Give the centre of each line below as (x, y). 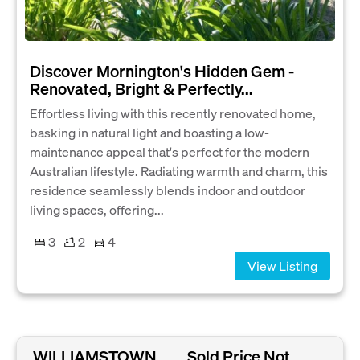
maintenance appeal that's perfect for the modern (170, 152)
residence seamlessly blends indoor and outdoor (168, 190)
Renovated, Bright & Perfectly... (141, 89)
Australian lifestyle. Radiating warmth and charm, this (179, 171)
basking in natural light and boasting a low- (149, 133)
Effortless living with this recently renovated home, (173, 113)
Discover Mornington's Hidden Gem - (162, 71)
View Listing (282, 266)
